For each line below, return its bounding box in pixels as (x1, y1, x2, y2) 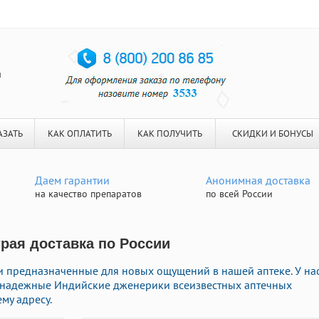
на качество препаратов (35, 187, 142, 200)
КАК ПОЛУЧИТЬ (137, 127, 202, 140)
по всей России (206, 187, 273, 200)
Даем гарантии (35, 173, 110, 187)
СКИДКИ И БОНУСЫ (231, 127, 313, 140)
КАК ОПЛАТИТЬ (47, 127, 112, 140)
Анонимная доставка (206, 173, 310, 187)
